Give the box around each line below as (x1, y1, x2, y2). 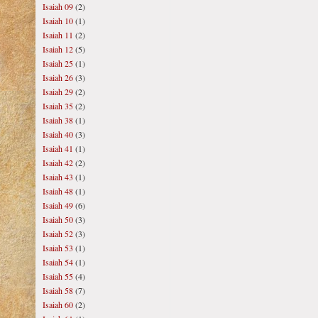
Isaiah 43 (43, 171, 73, 182)
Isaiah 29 (43, 86, 73, 97)
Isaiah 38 (43, 114, 73, 126)
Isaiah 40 (43, 128, 73, 140)
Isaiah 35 (43, 100, 73, 111)
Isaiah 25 (43, 57, 73, 69)
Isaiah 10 (43, 15, 73, 26)
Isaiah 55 (43, 270, 73, 282)
